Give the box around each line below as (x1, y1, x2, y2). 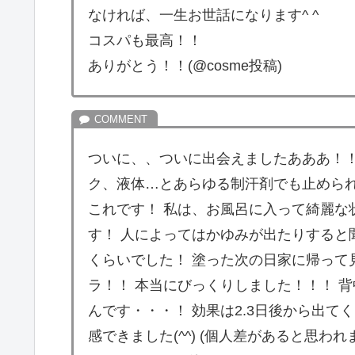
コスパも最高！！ (88, 32, 202, 48)
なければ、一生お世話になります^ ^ (88, 6, 319, 23)
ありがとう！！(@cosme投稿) (88, 57, 282, 74)
